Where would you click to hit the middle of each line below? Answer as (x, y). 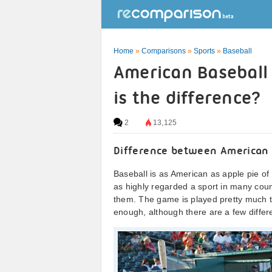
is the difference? (188, 99)
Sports (204, 51)
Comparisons (164, 51)
